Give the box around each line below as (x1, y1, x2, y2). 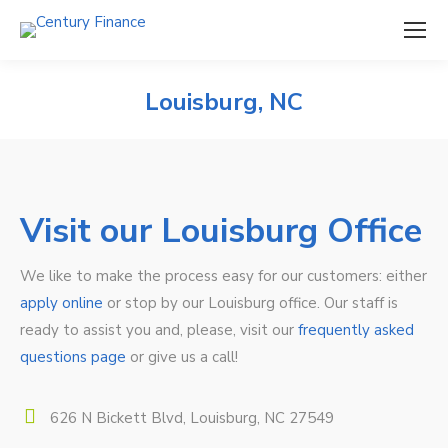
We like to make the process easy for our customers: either (20, 266, 427, 286)
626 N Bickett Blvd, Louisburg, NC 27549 (50, 408, 334, 428)
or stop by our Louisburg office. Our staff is (103, 293, 398, 313)
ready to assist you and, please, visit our (20, 320, 298, 340)
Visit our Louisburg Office (20, 208, 422, 254)
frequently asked (298, 320, 414, 340)
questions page (20, 347, 126, 367)
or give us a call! (126, 347, 238, 367)
